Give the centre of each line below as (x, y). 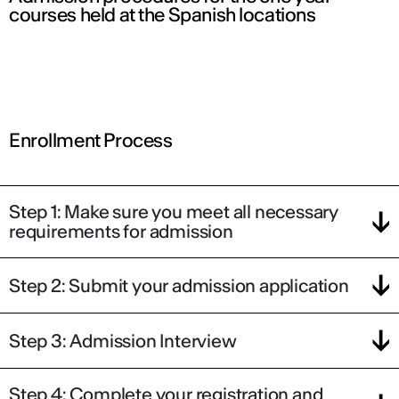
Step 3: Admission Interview (123, 340)
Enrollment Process (91, 141)
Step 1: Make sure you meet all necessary (174, 212)
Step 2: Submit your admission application (179, 285)
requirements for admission (121, 232)
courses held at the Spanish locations (163, 15)
